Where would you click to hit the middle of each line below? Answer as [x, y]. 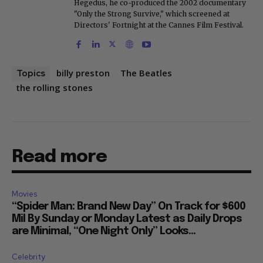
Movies [24, 194]
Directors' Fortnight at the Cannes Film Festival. [159, 25]
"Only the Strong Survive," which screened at [152, 14]
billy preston [83, 73]
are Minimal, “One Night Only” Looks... [104, 232]
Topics [31, 74]
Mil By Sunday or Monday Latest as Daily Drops [127, 219]
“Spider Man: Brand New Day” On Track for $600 [129, 207]
